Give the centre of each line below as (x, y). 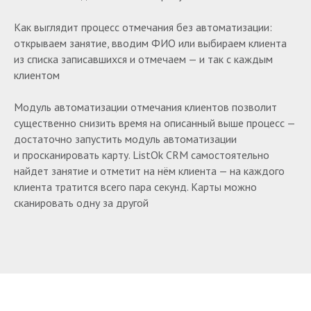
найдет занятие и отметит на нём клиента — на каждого (149, 171)
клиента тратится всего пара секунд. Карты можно (135, 187)
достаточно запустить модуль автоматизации (125, 139)
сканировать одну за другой (81, 203)
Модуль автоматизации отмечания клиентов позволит (145, 107)
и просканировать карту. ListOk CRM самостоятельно (142, 155)
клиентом (37, 75)
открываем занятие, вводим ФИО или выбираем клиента (150, 43)
